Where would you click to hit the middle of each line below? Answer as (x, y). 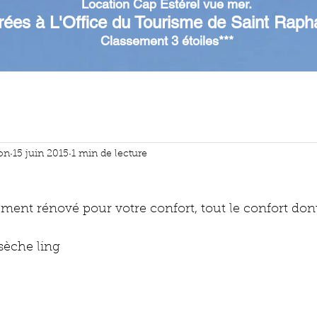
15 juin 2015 (41, 154)
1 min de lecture (109, 154)
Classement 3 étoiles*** (167, 41)
